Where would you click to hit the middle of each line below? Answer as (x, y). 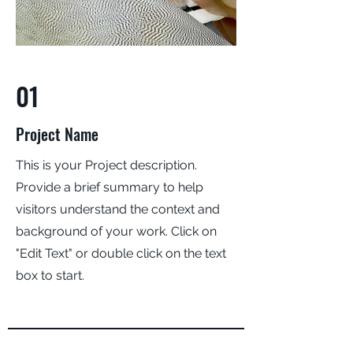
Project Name (57, 134)
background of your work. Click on (116, 231)
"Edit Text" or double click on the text (121, 253)
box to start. (50, 275)
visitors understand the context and (118, 209)
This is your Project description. (106, 165)
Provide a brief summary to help (110, 187)
